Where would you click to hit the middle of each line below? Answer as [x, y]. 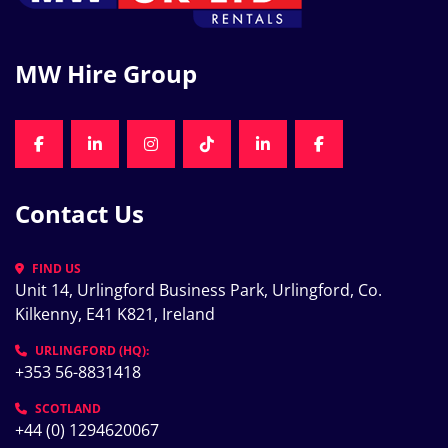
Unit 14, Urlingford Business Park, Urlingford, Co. [198, 290]
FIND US [56, 268]
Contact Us [87, 213]
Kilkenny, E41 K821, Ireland [115, 314]
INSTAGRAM [194, 154]
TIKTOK [232, 154]
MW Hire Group [117, 73]
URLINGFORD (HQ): [92, 350]
